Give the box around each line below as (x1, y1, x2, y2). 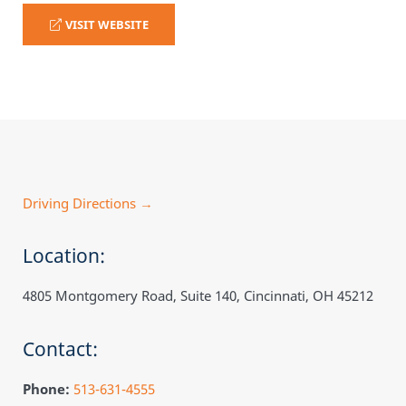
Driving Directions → (23, 193, 153, 212)
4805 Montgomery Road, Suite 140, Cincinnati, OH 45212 (23, 286, 373, 305)
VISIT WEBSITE (62, 15, 149, 33)
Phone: (23, 379, 70, 398)
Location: (23, 243, 105, 269)
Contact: (23, 335, 98, 362)
